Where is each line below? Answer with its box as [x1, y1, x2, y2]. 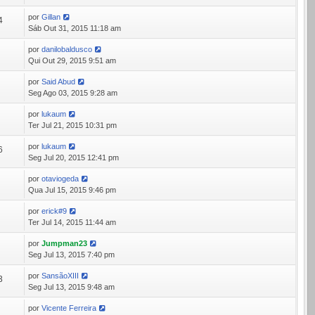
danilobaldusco [41, 45, 93, 53]
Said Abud [41, 77, 76, 86]
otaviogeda [41, 174, 79, 183]
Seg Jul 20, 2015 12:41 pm [28, 153, 120, 162]
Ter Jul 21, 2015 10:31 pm [28, 121, 117, 129]
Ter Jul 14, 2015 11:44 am [28, 218, 117, 226]
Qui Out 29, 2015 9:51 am [28, 56, 117, 65]
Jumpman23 [41, 239, 88, 247]
